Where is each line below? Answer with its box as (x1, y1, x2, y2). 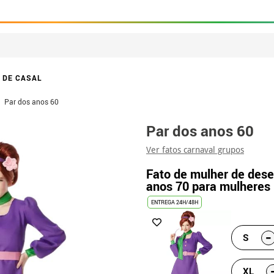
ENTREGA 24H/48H (151, 198, 198, 206)
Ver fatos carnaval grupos (146, 145, 244, 155)
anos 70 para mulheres (146, 178, 270, 194)
